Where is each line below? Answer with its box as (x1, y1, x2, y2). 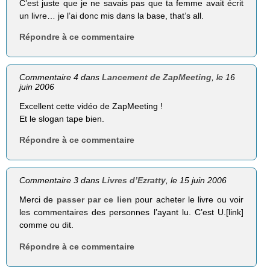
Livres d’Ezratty (102, 175, 166, 186)
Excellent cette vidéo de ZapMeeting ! (19, 101, 163, 111)
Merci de (19, 195, 57, 205)
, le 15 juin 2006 (166, 175, 227, 186)
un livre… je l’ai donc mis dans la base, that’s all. (19, 10, 204, 20)
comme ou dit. (19, 220, 74, 230)
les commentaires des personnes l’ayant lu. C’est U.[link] (19, 207, 243, 218)
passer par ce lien (56, 195, 132, 205)
